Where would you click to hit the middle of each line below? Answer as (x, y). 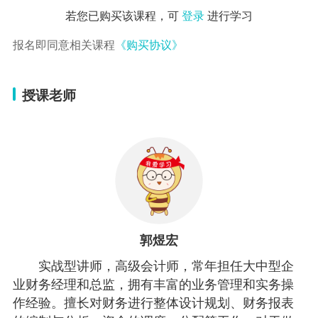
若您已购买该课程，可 (124, 15)
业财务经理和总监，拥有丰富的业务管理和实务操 (153, 284)
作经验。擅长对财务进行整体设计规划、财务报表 (153, 302)
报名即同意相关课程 (64, 44)
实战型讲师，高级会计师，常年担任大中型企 (166, 265)
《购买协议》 (149, 44)
